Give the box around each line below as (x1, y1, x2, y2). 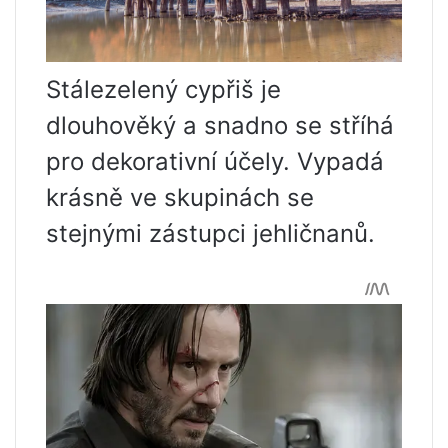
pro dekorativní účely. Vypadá (46, 146, 384, 176)
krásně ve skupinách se (46, 182, 314, 212)
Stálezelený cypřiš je (46, 74, 281, 104)
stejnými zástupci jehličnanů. (46, 218, 375, 248)
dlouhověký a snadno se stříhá (46, 110, 394, 140)
